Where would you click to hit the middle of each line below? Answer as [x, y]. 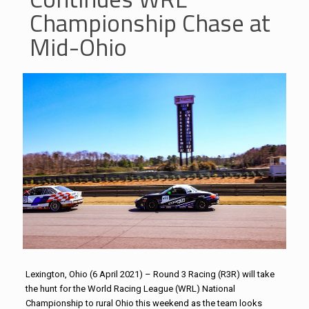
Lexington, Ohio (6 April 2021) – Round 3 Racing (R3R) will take [150, 274]
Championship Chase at [150, 23]
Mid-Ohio [78, 47]
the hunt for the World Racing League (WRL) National [130, 288]
